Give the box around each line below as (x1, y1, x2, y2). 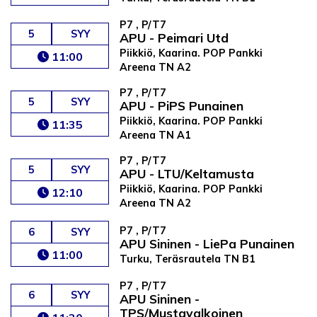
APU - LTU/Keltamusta (120, 166, 255, 182)
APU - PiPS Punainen (120, 98, 244, 114)
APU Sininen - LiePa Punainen (120, 235, 295, 251)
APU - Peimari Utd (120, 30, 229, 46)
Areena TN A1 (120, 129, 192, 142)
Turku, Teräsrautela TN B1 (120, 252, 256, 265)
